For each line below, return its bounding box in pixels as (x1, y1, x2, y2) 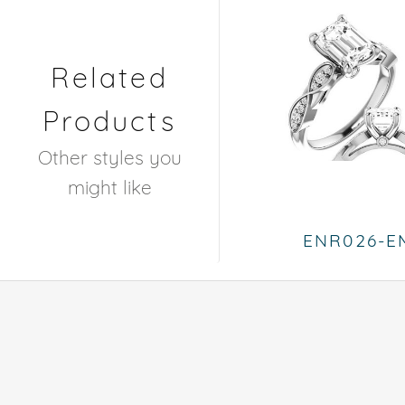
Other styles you (37, 145, 182, 169)
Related (51, 59, 168, 95)
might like (67, 174, 152, 199)
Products (42, 102, 176, 138)
